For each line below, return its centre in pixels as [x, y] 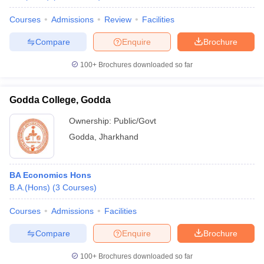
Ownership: [91, 121]
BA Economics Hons [50, 175]
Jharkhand [119, 137]
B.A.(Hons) [30, 187]
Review [118, 19]
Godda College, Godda [60, 100]
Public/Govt [135, 121]
